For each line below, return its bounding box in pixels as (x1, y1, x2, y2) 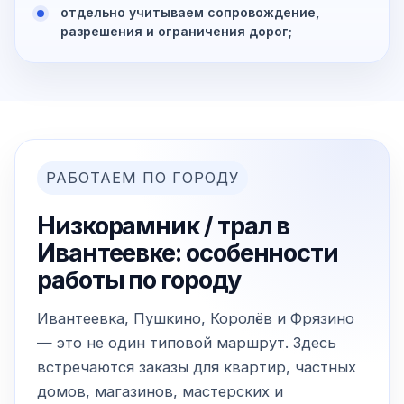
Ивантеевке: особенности (37, 238, 338, 269)
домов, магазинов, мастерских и (37, 382, 283, 401)
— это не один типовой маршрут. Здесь (37, 334, 336, 353)
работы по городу (37, 265, 241, 296)
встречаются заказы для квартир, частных (37, 358, 356, 377)
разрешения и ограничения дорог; (60, 23, 292, 40)
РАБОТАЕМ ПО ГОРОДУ (46, 169, 239, 188)
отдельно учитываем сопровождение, (60, 5, 319, 21)
